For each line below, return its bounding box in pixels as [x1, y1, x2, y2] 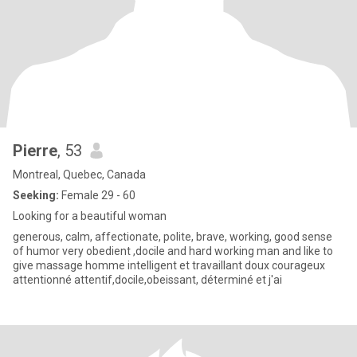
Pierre [13, 141, 57, 160]
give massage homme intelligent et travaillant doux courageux [13, 259, 85, 272]
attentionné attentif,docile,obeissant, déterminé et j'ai [13, 273, 282, 286]
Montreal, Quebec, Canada [13, 168, 146, 181]
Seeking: [13, 189, 59, 202]
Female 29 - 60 [59, 189, 135, 202]
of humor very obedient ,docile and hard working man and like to [13, 245, 86, 257]
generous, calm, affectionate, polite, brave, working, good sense [13, 230, 332, 243]
